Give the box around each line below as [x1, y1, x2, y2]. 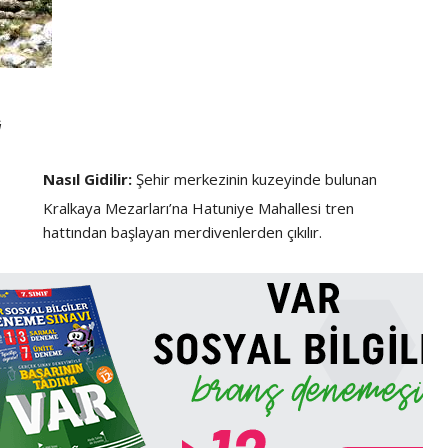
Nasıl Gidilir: [43, 168, 133, 189]
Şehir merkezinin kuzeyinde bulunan [132, 168, 378, 189]
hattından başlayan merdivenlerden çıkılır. [43, 221, 323, 242]
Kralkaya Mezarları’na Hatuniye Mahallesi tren [43, 197, 355, 218]
